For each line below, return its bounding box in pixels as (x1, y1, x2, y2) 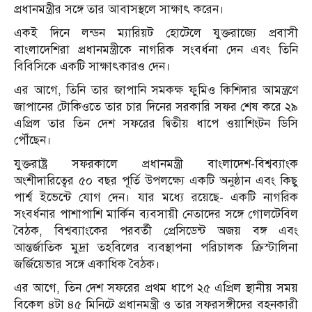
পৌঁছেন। (14, 133, 52, 148)
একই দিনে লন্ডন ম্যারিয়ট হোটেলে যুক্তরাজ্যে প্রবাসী (14, 26, 298, 41)
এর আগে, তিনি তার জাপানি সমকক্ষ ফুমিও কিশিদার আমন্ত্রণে (14, 83, 298, 98)
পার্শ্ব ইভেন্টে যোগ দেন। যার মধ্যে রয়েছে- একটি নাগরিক (14, 190, 298, 205)
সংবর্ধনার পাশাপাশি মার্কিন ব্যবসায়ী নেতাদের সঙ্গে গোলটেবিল (14, 207, 298, 222)
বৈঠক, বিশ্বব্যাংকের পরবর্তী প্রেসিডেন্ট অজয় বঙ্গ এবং (14, 224, 298, 239)
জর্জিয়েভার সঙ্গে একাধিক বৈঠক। (14, 257, 160, 272)
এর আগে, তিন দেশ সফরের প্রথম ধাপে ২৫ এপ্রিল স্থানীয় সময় (14, 281, 298, 296)
